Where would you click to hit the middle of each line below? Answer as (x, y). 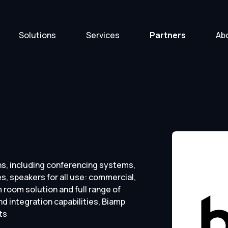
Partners (168, 35)
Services (103, 35)
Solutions (38, 35)
